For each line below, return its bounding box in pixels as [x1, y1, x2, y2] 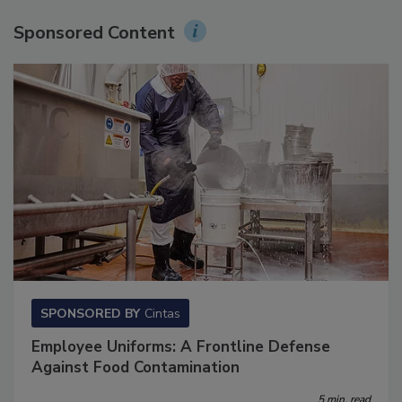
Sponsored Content [13, 39, 175, 64]
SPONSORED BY [40, 324, 140, 342]
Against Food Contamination [31, 376, 240, 398]
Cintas [144, 324, 180, 342]
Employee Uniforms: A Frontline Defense [31, 355, 330, 377]
